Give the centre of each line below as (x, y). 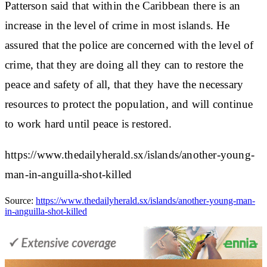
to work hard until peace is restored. (89, 123)
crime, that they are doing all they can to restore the (124, 64)
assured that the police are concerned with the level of (129, 45)
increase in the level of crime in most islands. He (117, 25)
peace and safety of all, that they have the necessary (124, 84)
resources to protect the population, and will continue (129, 104)
